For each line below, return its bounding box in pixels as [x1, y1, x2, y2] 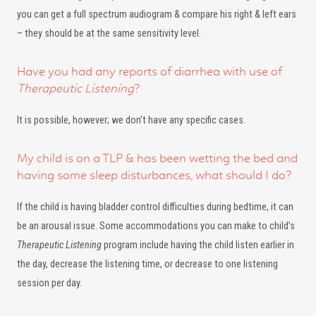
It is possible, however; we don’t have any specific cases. [17, 114, 245, 126]
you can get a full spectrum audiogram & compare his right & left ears [17, 8, 296, 20]
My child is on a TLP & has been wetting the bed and [17, 151, 298, 165]
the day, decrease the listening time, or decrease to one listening [17, 258, 278, 270]
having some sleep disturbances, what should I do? [17, 168, 292, 182]
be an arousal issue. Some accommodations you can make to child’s [17, 220, 295, 232]
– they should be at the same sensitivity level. [17, 28, 201, 39]
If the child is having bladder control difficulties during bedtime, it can [17, 201, 293, 213]
